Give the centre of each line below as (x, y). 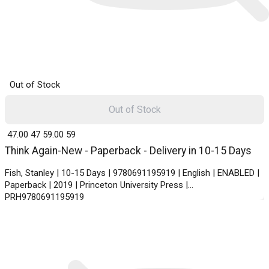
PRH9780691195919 (44, 197)
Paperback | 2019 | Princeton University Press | (96, 185)
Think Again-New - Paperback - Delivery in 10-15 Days (128, 151)
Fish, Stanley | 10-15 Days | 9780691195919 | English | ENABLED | (132, 173)
